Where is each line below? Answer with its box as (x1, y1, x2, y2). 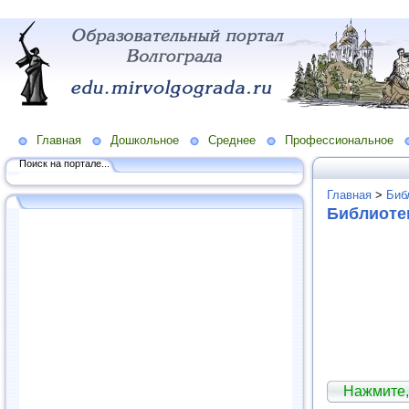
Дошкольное (110, 132, 179, 147)
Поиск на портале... (19, 157, 110, 169)
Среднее (208, 132, 256, 147)
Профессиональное (285, 132, 393, 147)
